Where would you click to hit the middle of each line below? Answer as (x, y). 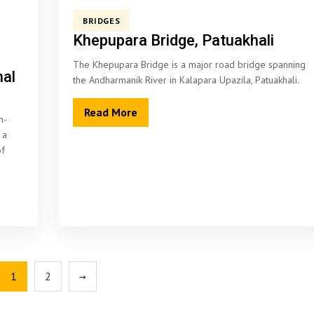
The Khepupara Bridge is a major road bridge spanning (189, 64)
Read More (111, 112)
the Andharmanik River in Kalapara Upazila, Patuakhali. (186, 80)
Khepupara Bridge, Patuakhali (173, 40)
